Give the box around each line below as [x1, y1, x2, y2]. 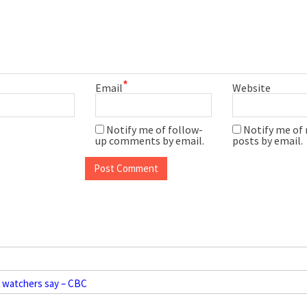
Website [232, 80, 271, 95]
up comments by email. [95, 133, 204, 147]
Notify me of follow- [106, 122, 203, 136]
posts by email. [232, 133, 303, 147]
